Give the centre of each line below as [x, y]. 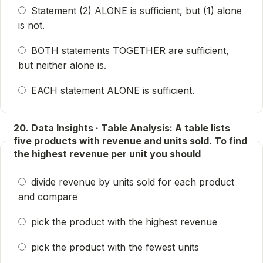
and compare [48, 197]
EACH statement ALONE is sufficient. [113, 90]
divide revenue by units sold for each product [133, 182]
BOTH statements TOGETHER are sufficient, [130, 50]
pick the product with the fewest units [115, 247]
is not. [31, 25]
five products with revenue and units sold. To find [130, 141]
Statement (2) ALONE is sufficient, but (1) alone [136, 11]
